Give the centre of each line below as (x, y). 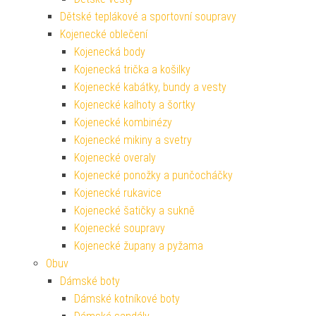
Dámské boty (90, 281)
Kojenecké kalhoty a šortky (135, 104)
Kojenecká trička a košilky (132, 69)
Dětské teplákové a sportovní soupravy (148, 16)
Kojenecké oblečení (104, 34)
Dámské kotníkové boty (127, 298)
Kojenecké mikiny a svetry (133, 140)
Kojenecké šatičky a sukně (134, 210)
